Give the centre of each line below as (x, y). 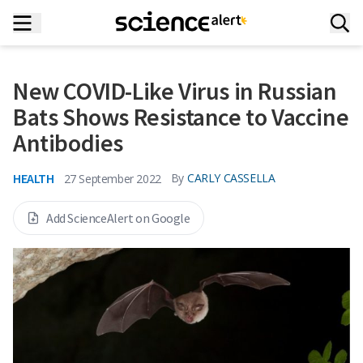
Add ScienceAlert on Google (118, 218)
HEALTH (34, 178)
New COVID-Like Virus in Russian (175, 91)
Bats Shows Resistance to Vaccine (181, 117)
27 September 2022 (112, 178)
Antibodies (68, 143)
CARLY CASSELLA (231, 178)
